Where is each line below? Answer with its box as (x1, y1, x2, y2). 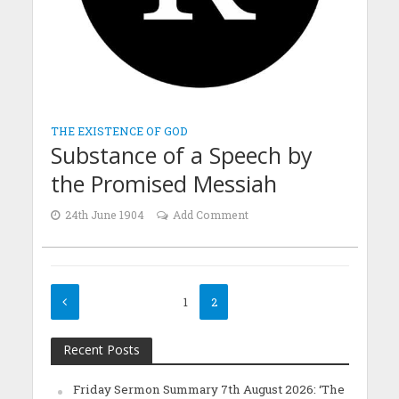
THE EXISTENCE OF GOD (50, 124, 188, 138)
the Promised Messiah (50, 168, 277, 199)
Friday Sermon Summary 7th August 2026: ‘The (72, 381, 345, 397)
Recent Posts (62, 341, 140, 358)
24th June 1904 (64, 208, 144, 222)
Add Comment (172, 208, 248, 222)
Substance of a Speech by (50, 140, 313, 170)
